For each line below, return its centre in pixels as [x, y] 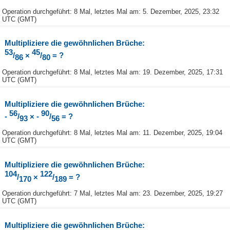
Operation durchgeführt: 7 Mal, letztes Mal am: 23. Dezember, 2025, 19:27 [112, 194]
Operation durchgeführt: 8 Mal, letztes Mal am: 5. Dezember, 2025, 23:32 [111, 12]
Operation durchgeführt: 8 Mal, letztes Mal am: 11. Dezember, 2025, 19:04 [112, 133]
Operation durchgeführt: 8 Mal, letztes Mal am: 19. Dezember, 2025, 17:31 [112, 72]
